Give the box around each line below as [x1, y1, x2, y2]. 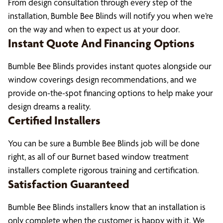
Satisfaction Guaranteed [8, 177, 129, 191]
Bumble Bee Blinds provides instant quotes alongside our [8, 61, 212, 71]
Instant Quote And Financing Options [8, 36, 195, 50]
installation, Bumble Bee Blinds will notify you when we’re [8, 10, 213, 21]
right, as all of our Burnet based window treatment [8, 151, 189, 162]
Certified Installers [8, 113, 101, 127]
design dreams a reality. [8, 101, 91, 111]
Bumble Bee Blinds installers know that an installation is [8, 202, 206, 212]
